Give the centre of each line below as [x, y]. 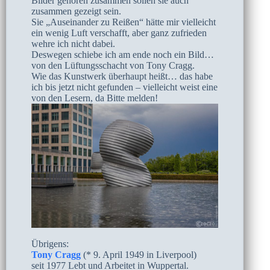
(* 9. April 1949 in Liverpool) [140, 255]
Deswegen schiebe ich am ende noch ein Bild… [123, 54]
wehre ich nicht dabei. [73, 43]
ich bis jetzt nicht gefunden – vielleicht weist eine [124, 87]
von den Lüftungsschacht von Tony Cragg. [113, 65]
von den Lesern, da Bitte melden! [95, 98]
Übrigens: [50, 244]
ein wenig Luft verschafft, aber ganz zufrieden [119, 33]
